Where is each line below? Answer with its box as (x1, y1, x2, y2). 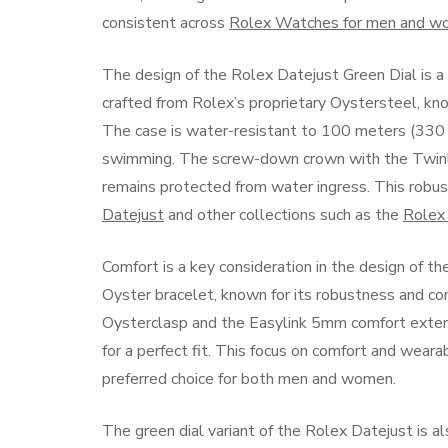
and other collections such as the (164, 204, 403, 226)
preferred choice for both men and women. (102, 368, 396, 390)
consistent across (102, 12, 229, 34)
